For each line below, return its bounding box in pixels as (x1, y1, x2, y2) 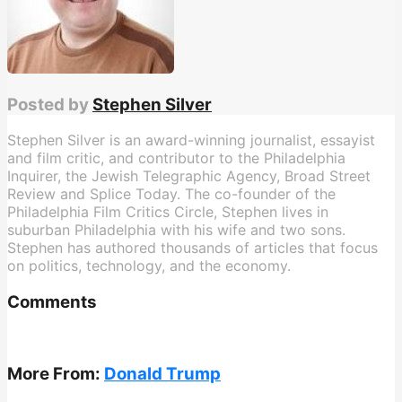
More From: (7, 363, 104, 385)
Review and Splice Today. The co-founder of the (7, 185, 336, 204)
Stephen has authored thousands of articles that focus (7, 239, 378, 258)
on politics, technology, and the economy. (7, 257, 291, 275)
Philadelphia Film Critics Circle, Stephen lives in (7, 203, 328, 222)
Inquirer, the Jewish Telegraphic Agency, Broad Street (7, 167, 371, 186)
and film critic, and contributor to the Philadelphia (7, 149, 345, 168)
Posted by (7, 93, 89, 115)
